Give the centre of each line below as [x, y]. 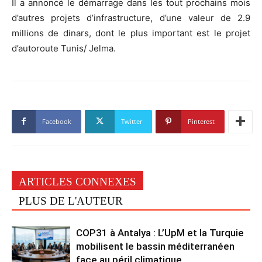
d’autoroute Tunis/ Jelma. [64, 48]
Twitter [132, 121]
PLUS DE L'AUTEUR [71, 201]
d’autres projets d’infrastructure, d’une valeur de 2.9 [131, 18]
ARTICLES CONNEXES [77, 181]
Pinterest [201, 121]
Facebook [57, 121]
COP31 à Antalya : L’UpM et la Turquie [160, 232]
